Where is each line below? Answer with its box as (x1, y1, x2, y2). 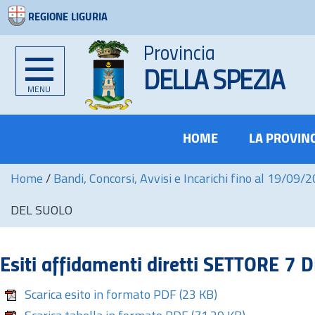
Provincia (143, 44, 215, 65)
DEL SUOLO (11, 205, 72, 218)
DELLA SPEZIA (143, 69, 283, 96)
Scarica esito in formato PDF (25, 288, 176, 302)
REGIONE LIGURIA (28, 12, 108, 23)
